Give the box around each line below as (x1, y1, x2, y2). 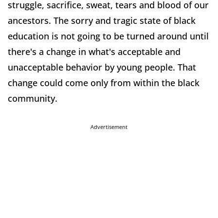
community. (8, 92, 57, 105)
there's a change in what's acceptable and (8, 46, 181, 58)
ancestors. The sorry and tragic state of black (8, 15, 196, 27)
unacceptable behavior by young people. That (8, 61, 196, 73)
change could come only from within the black (8, 77, 200, 89)
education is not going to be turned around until (8, 30, 209, 42)
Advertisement (91, 123, 127, 131)
